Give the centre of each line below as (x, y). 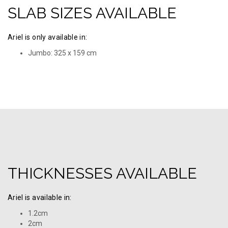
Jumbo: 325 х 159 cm (62, 53)
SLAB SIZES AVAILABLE (92, 13)
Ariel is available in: (40, 198)
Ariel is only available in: (48, 37)
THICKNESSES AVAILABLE (102, 174)
